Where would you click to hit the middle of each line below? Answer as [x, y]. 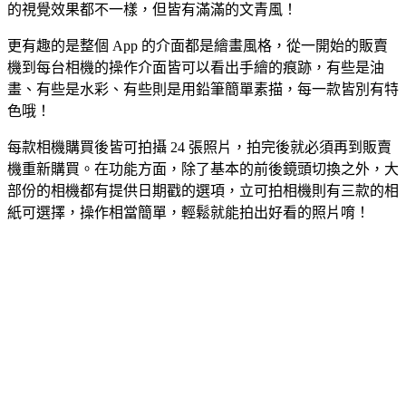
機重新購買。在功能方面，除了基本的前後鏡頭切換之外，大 [203, 169]
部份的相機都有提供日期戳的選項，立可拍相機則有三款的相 [203, 190]
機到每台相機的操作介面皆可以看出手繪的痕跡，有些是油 [196, 67]
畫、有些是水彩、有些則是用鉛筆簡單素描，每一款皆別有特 [203, 89]
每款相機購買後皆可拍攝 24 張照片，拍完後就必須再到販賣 [199, 147]
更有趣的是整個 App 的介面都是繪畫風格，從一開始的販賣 [198, 45]
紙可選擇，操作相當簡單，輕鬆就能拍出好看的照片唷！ [188, 212]
